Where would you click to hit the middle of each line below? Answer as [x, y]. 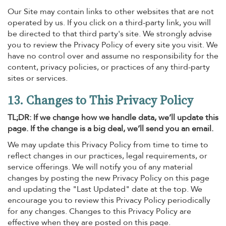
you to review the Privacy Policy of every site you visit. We [113, 45]
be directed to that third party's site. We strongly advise [110, 34]
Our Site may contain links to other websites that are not [111, 12]
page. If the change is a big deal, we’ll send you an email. [110, 129]
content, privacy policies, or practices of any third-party [109, 67]
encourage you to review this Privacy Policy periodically [109, 200]
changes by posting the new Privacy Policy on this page [108, 178]
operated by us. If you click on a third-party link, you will [109, 23]
